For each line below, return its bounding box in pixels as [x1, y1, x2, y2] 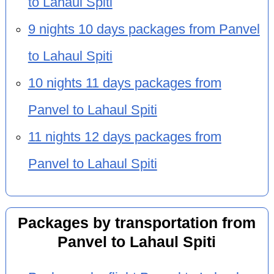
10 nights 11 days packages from [28, 75, 221, 91]
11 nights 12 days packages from [28, 129, 221, 144]
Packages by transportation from [18, 214, 256, 231]
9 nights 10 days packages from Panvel [28, 21, 260, 37]
